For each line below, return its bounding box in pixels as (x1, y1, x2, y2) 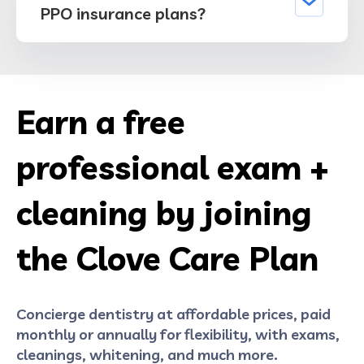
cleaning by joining (16, 192, 312, 233)
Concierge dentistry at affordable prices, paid (16, 304, 331, 323)
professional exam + (16, 146, 329, 188)
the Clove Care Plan (16, 237, 318, 279)
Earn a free (16, 101, 185, 142)
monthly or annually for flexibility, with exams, (16, 324, 340, 344)
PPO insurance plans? (41, 2, 206, 24)
